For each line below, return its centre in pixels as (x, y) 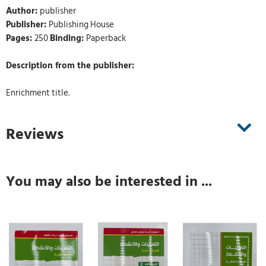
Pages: (20, 39)
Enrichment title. (38, 93)
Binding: (68, 39)
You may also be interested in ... (109, 182)
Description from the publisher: (70, 66)
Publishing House (81, 25)
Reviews (35, 134)
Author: (23, 11)
